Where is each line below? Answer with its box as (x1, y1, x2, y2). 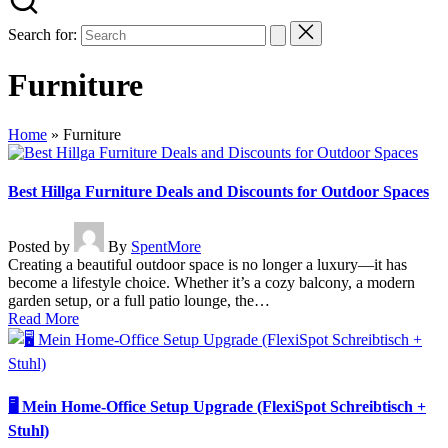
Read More (8, 310, 79, 328)
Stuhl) (8, 421, 49, 439)
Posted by (8, 238, 70, 256)
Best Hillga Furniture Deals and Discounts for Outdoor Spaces (8, 183, 429, 201)
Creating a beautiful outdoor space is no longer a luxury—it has (8, 256, 407, 274)
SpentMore (131, 238, 201, 256)
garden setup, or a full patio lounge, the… (8, 292, 270, 310)
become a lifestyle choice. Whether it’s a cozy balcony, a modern (8, 274, 415, 292)
